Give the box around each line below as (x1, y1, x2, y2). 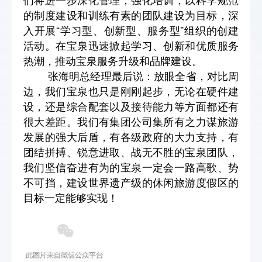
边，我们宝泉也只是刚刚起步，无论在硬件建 (23, 83, 239, 98)
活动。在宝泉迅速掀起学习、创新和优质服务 (23, 37, 239, 53)
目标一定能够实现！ (23, 189, 118, 205)
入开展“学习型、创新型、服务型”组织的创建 (23, 22, 239, 37)
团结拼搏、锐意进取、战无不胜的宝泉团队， (23, 144, 239, 159)
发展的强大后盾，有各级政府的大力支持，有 (23, 129, 239, 144)
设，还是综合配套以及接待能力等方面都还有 (23, 98, 239, 113)
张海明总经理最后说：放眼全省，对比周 (48, 68, 239, 83)
